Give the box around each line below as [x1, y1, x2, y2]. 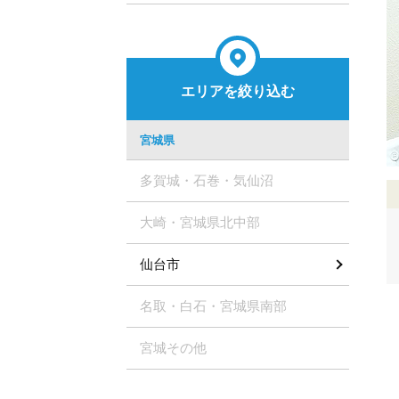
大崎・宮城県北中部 [140, 215, 260, 230]
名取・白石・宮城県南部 [140, 298, 287, 313]
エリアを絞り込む [181, 84, 295, 99]
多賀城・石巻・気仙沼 [140, 173, 273, 188]
